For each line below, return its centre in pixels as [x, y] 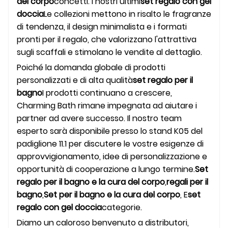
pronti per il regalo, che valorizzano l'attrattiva [107, 39]
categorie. [122, 207]
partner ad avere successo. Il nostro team [99, 118]
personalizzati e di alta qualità [75, 80]
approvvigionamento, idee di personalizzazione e [112, 156]
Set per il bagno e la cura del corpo [112, 194]
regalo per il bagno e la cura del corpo [91, 182]
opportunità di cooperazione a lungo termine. [106, 169]
